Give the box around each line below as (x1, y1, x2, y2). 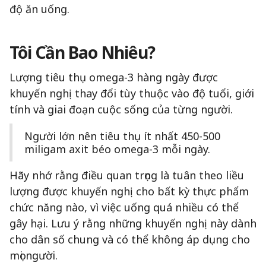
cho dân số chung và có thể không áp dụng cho (9, 232, 250, 246)
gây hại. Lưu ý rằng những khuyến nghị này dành (9, 216, 256, 230)
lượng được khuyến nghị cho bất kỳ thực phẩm (9, 183, 249, 198)
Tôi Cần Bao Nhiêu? (9, 40, 155, 64)
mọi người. (9, 248, 58, 262)
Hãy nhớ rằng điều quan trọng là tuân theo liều (9, 167, 244, 182)
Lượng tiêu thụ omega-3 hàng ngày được (9, 69, 218, 84)
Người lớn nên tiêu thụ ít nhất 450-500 (24, 128, 220, 143)
